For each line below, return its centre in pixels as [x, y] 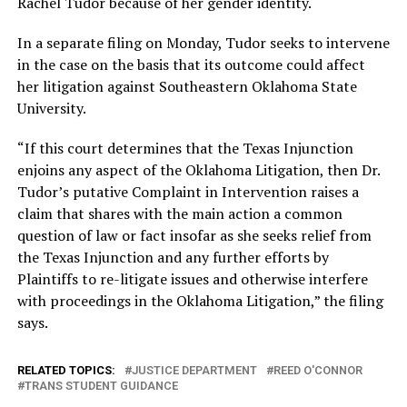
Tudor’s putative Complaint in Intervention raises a [188, 191]
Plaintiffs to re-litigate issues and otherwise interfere [192, 278]
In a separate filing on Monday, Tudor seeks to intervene [203, 42]
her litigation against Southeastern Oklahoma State [187, 86]
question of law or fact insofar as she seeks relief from [194, 235]
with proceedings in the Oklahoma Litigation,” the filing [200, 300]
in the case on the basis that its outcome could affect [191, 64]
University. [51, 108]
